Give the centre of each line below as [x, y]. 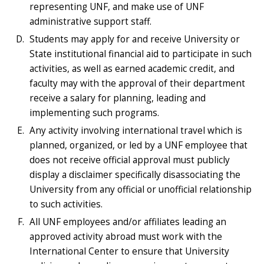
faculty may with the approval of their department [137, 83]
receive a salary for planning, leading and [118, 98]
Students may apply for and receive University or [135, 39]
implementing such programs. [94, 113]
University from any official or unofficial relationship [141, 189]
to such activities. [66, 204]
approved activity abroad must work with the [126, 236]
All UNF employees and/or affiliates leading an [128, 222]
